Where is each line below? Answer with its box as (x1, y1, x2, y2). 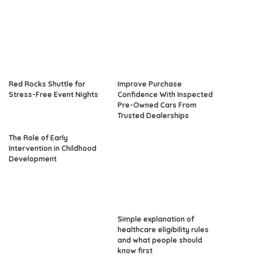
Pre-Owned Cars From (118, 100, 196, 109)
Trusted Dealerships (118, 111, 189, 120)
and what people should (118, 235, 202, 244)
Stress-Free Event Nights (9, 89, 98, 99)
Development (9, 154, 57, 163)
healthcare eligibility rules (118, 225, 209, 234)
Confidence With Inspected (118, 89, 213, 99)
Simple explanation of (118, 214, 194, 223)
